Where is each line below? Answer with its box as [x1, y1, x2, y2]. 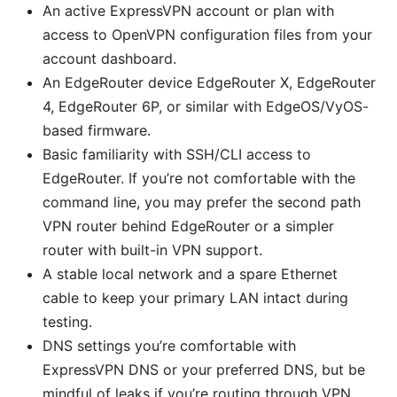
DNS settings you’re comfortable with [43, 337, 296, 355]
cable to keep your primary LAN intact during [43, 289, 348, 307]
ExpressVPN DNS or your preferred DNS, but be [43, 361, 365, 379]
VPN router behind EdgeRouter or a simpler [43, 217, 334, 236]
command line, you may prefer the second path [43, 193, 361, 212]
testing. [43, 313, 92, 331]
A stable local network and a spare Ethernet [43, 265, 338, 284]
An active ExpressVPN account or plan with [43, 2, 334, 20]
